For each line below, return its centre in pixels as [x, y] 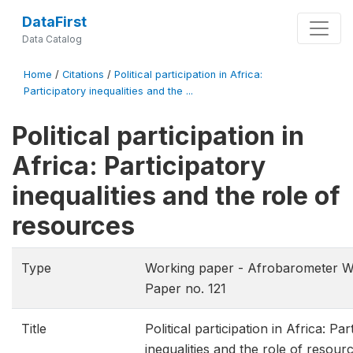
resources [73, 226]
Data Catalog [52, 39]
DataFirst [54, 22]
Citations [83, 74]
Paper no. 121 [186, 288]
